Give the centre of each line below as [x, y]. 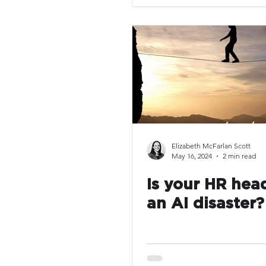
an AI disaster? [205, 204]
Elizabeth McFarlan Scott [211, 146]
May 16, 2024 [192, 156]
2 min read [239, 156]
